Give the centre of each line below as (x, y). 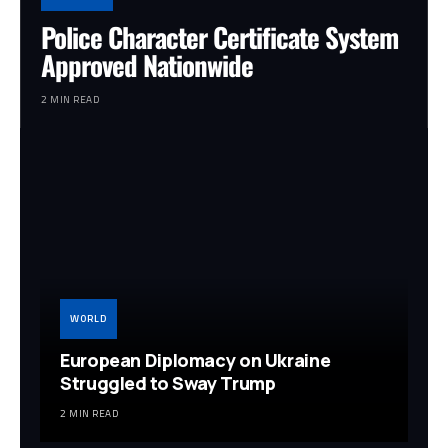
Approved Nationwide (147, 64)
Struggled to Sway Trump (168, 383)
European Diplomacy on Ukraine (195, 360)
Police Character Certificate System (219, 36)
